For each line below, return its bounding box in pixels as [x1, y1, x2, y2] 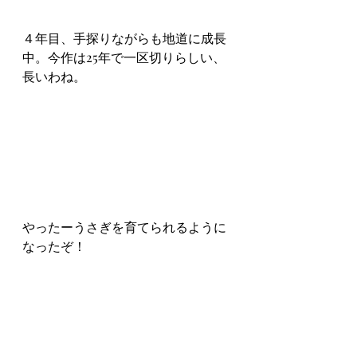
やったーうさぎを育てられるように [22, 218, 226, 235]
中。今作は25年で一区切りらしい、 [22, 48, 226, 65]
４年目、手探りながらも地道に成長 [22, 29, 226, 46]
